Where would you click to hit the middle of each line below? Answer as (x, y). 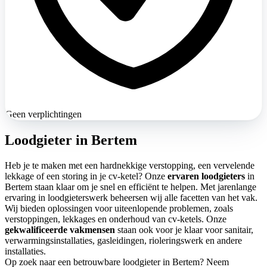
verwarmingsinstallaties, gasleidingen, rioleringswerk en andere (123, 240)
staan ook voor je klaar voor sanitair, (184, 229)
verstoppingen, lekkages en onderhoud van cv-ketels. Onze (116, 219)
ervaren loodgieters (206, 176)
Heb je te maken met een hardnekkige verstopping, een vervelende (130, 165)
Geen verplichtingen (44, 114)
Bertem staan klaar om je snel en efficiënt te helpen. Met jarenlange (131, 187)
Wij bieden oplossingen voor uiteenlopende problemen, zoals (119, 208)
